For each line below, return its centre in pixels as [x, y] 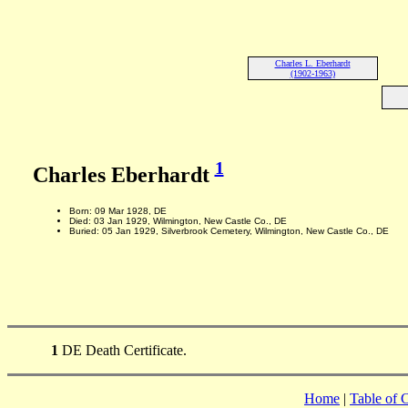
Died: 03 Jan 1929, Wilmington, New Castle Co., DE [178, 220]
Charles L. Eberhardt [312, 63]
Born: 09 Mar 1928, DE [117, 210]
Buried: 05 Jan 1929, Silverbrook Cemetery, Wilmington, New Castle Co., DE [229, 230]
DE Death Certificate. [122, 350]
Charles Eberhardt [123, 175]
